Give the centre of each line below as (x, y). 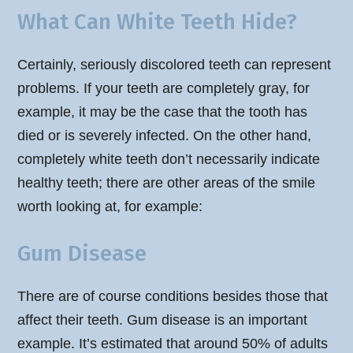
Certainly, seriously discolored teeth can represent (175, 65)
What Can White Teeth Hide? (158, 22)
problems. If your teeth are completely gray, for (164, 89)
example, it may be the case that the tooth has (163, 112)
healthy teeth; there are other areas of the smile (167, 183)
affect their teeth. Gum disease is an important (163, 320)
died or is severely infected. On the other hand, (165, 136)
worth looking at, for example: (110, 207)
